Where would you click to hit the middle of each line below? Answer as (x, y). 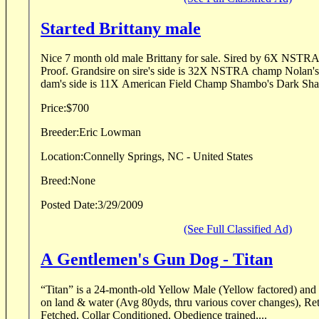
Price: (53, 108)
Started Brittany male (121, 28)
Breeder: (60, 132)
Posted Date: (69, 205)
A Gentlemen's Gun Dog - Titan (157, 260)
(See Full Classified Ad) (238, 229)
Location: (62, 157)
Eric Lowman (110, 132)
